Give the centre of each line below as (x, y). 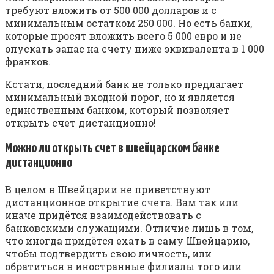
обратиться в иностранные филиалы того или (123, 266)
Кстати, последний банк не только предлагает (124, 84)
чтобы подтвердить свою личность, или (108, 253)
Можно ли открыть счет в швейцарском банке (112, 149)
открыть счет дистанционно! (80, 123)
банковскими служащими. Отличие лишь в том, (129, 228)
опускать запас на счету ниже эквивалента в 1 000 (135, 49)
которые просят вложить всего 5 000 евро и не (123, 36)
